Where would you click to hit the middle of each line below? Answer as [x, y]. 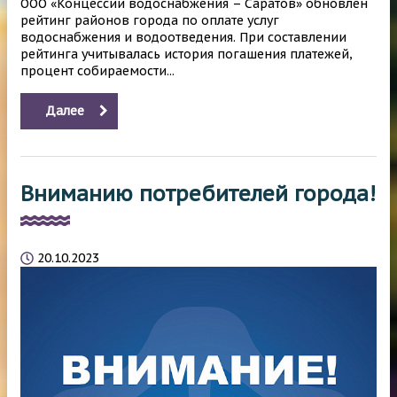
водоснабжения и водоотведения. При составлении [183, 37]
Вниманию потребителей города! [198, 193]
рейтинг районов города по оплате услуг [150, 20]
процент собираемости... [97, 70]
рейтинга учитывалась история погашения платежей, [187, 54]
